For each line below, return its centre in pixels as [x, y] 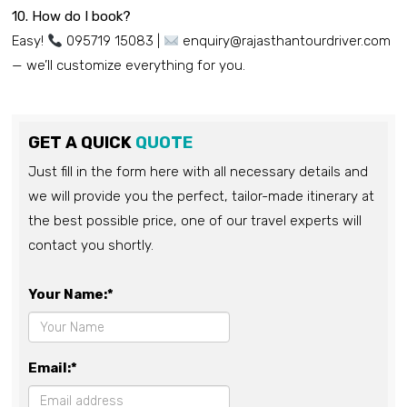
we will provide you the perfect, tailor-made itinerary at [201, 197]
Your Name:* [71, 295]
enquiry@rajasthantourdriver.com [285, 41]
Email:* [53, 368]
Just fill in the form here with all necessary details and [198, 172]
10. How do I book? [71, 17]
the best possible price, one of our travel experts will [195, 221]
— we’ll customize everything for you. [129, 66]
